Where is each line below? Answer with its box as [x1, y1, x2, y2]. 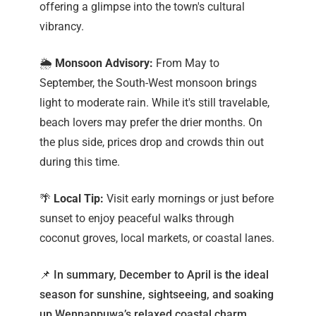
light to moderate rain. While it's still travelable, [39, 96, 269, 110]
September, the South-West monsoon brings [39, 76, 257, 90]
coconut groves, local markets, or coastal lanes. [39, 231, 274, 245]
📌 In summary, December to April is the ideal [39, 268, 269, 282]
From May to [153, 56, 219, 71]
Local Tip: [54, 192, 104, 206]
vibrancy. [39, 20, 84, 34]
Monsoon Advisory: [55, 56, 153, 71]
